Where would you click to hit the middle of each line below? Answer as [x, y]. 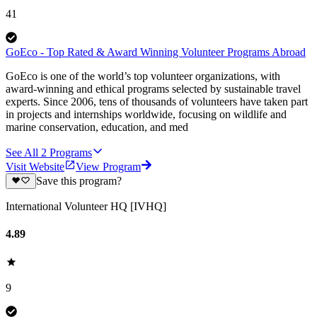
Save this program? [79, 181]
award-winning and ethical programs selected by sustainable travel [153, 88]
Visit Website [35, 166]
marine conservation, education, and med [97, 127]
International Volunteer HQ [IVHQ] [86, 207]
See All [22, 152]
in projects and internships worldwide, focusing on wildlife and [146, 114]
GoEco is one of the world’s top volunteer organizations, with [143, 76]
